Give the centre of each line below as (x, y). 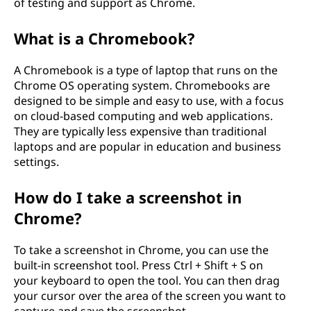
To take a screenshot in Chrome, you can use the (141, 250)
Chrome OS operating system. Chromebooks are (142, 85)
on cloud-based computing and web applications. (143, 116)
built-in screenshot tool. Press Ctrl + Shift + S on (138, 265)
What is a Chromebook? (104, 38)
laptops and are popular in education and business (148, 146)
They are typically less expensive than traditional (140, 131)
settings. (36, 161)
